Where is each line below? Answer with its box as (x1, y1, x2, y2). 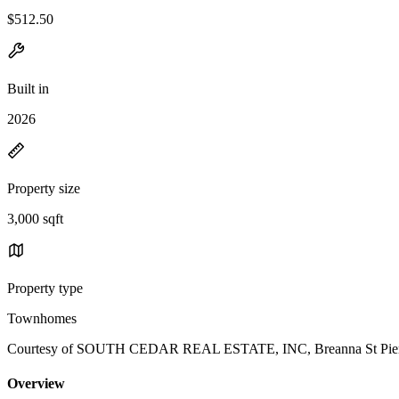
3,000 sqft (7, 210, 63, 226)
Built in (7, 80, 49, 96)
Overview (7, 376, 65, 392)
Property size (7, 180, 80, 196)
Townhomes (7, 310, 77, 326)
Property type (7, 280, 83, 296)
